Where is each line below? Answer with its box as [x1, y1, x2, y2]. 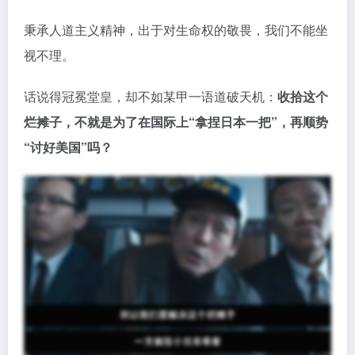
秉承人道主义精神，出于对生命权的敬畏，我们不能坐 [24, 20, 328, 39]
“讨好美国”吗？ [24, 137, 113, 156]
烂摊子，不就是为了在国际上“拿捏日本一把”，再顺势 [24, 112, 328, 131]
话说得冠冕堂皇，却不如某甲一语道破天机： [24, 86, 277, 105]
